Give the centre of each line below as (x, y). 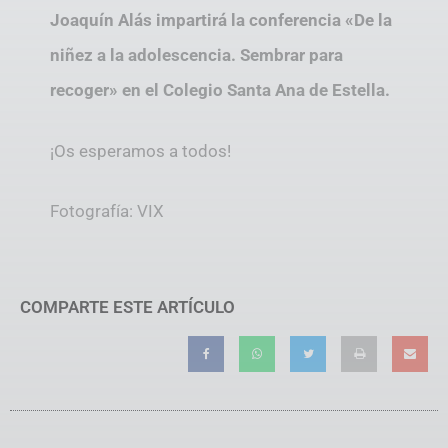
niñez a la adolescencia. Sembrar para (196, 55)
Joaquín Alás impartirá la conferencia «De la (221, 20)
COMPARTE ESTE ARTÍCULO (127, 307)
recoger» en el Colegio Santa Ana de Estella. (220, 90)
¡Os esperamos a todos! (140, 150)
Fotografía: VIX (107, 211)
